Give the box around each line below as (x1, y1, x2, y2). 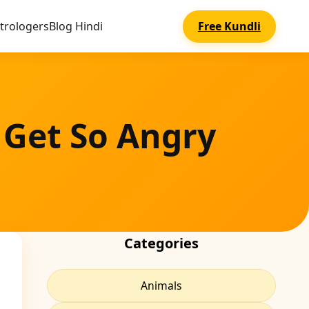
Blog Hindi (49, 18, 103, 34)
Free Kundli (198, 18, 261, 34)
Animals (141, 277, 182, 293)
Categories (124, 234, 199, 252)
